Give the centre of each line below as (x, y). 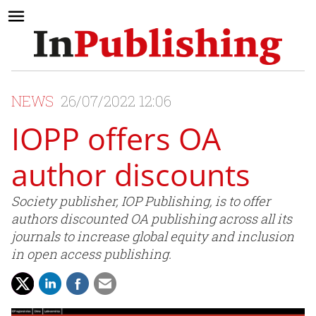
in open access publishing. (91, 254)
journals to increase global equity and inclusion (153, 237)
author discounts (131, 175)
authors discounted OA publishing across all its (152, 219)
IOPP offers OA (116, 139)
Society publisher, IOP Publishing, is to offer (141, 201)
